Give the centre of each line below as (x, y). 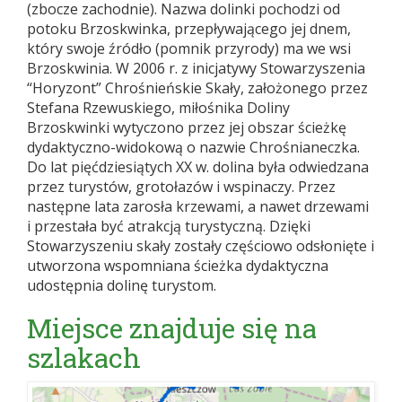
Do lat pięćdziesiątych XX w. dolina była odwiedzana (198, 167)
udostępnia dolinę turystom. (122, 286)
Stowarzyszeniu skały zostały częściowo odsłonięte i (201, 246)
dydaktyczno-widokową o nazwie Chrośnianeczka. (193, 148)
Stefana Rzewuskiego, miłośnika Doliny (158, 108)
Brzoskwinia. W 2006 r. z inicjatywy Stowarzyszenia (196, 69)
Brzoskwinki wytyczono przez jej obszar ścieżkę (187, 128)
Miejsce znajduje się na (172, 328)
